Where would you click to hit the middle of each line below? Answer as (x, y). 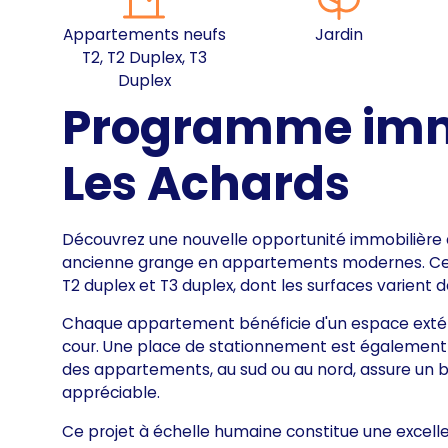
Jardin (338, 35)
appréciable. (111, 393)
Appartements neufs (144, 35)
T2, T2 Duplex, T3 (144, 58)
